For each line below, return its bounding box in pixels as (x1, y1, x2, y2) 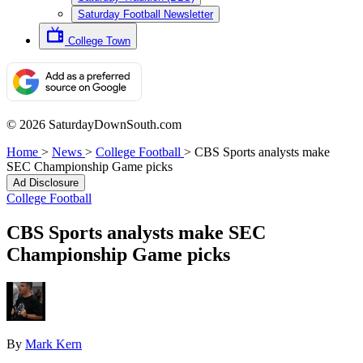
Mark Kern (25, 336, 82, 351)
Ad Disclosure (13, 177, 79, 189)
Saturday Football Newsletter (78, 8, 213, 20)
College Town (68, 35, 130, 47)
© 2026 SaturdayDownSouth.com (6, 117, 181, 131)
